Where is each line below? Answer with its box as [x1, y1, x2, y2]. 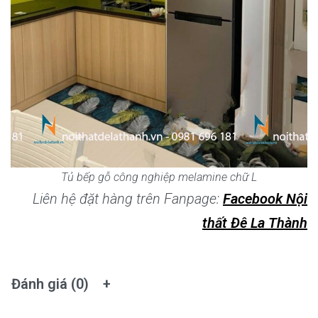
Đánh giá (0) [11, 275, 89, 293]
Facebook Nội [223, 190, 307, 208]
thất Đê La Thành [202, 214, 307, 232]
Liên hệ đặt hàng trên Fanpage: [33, 190, 223, 208]
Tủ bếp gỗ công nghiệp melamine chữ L [61, 170, 257, 185]
